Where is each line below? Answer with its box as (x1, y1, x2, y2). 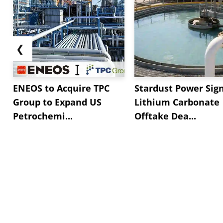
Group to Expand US (13, 96, 102, 108)
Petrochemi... (13, 110, 73, 122)
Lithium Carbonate (134, 96, 220, 108)
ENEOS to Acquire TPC (13, 82, 110, 94)
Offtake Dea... (134, 110, 196, 122)
